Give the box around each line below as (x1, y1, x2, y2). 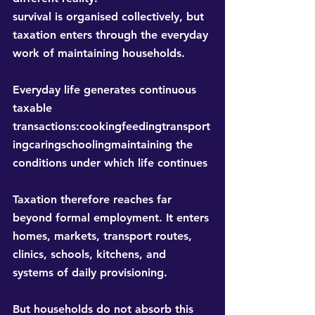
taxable (13, 101, 56, 115)
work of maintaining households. (13, 46, 185, 60)
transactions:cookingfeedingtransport (13, 120, 210, 134)
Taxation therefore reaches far (13, 193, 175, 207)
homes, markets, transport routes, (13, 229, 195, 243)
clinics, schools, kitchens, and (13, 247, 169, 262)
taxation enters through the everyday (13, 28, 212, 42)
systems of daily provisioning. (13, 266, 167, 280)
